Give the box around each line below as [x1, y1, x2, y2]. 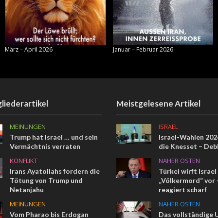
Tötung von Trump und [10, 176, 83, 185]
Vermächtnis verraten [10, 142, 81, 151]
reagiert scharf [158, 185, 207, 194]
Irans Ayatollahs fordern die [10, 167, 100, 176]
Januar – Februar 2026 [112, 45, 173, 54]
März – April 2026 [5, 45, 53, 54]
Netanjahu [10, 185, 44, 194]
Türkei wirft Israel [158, 167, 217, 176]
